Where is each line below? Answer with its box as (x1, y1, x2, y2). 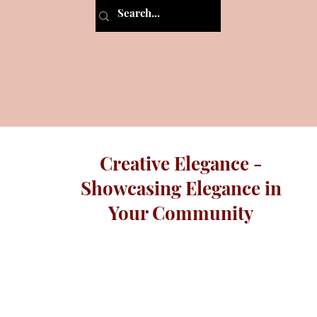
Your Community (108, 200, 254, 225)
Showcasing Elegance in (81, 175, 282, 200)
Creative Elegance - (100, 151, 263, 175)
